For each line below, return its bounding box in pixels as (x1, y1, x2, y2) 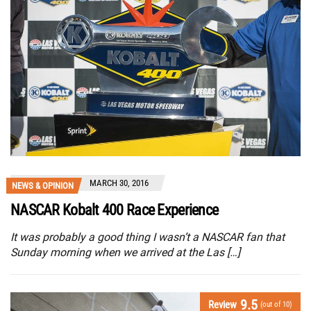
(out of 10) (260, 300, 292, 310)
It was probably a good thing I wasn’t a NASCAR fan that (10, 230, 285, 244)
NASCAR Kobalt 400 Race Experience (10, 201, 219, 219)
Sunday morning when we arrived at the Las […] (10, 246, 240, 260)
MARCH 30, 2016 (90, 178, 149, 189)
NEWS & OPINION (12, 180, 74, 192)
